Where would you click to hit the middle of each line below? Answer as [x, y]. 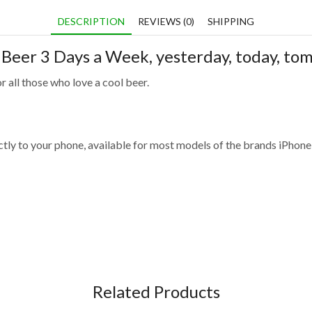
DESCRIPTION [91, 21]
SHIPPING [231, 21]
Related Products [156, 291]
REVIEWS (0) [166, 21]
